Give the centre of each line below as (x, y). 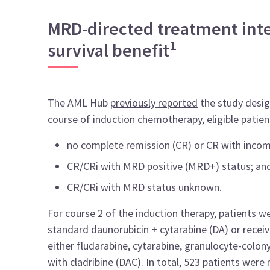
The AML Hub (79, 103)
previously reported (154, 103)
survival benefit (109, 50)
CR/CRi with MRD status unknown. (145, 187)
